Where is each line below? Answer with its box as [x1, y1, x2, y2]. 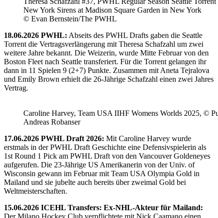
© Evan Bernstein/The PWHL [23, 14, 117, 23]
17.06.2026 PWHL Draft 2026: [4, 134, 104, 143]
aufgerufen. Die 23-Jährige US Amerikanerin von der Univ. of [4, 160, 195, 169]
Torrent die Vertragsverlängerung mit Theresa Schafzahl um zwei [4, 39, 203, 48]
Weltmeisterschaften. [4, 186, 67, 195]
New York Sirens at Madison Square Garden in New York [23, 5, 201, 14]
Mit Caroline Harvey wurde [104, 134, 191, 143]
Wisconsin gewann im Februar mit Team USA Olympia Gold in [4, 169, 200, 178]
